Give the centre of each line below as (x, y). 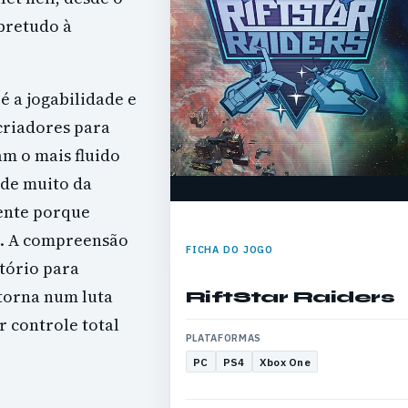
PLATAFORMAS (223, 338)
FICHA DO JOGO (229, 249)
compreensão (74, 240)
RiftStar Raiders (290, 296)
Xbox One (285, 362)
